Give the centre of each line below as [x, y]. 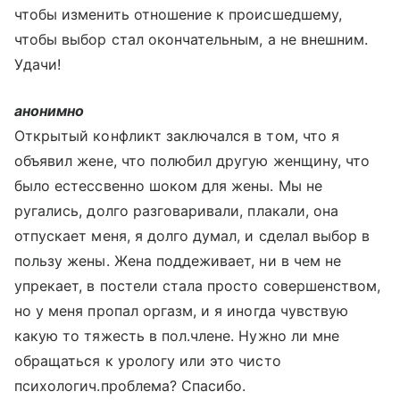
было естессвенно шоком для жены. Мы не [168, 186]
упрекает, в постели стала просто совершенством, [198, 286]
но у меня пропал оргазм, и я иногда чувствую [182, 311]
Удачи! [38, 64]
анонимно [50, 111]
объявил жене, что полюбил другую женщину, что [192, 161]
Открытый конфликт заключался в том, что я [177, 136]
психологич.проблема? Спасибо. [130, 386]
